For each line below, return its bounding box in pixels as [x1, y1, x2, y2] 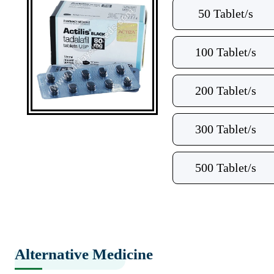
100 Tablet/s [195, 45, 256, 59]
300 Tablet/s [195, 122, 256, 136]
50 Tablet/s [198, 7, 253, 20]
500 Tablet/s [195, 161, 256, 174]
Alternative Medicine [15, 246, 153, 262]
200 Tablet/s [195, 84, 256, 97]
